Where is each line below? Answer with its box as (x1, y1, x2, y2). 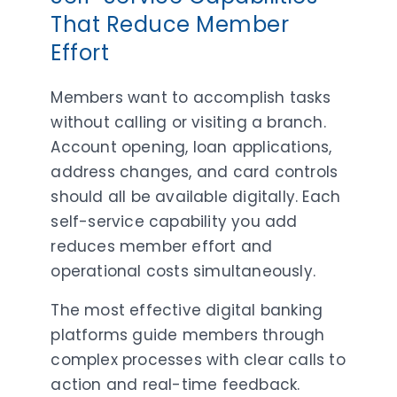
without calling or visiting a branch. (51, 111, 326, 133)
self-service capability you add (51, 210, 298, 232)
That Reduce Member (51, 9, 290, 39)
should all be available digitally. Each (51, 185, 341, 207)
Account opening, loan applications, (51, 136, 332, 158)
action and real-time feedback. (51, 373, 300, 395)
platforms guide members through (51, 323, 325, 346)
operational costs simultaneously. (51, 260, 316, 282)
